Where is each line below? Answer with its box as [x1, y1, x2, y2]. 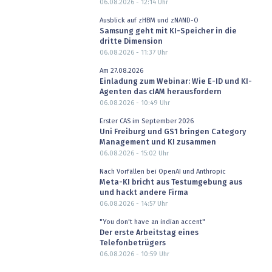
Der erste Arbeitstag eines [99, 229, 199, 237]
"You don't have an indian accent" [99, 218, 205, 225]
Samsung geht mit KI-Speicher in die [99, 27, 237, 36]
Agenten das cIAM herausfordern [99, 88, 222, 97]
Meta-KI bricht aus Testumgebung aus [99, 178, 242, 187]
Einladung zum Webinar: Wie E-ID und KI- [99, 78, 252, 86]
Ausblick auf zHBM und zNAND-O [99, 16, 199, 24]
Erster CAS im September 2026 [99, 117, 194, 124]
